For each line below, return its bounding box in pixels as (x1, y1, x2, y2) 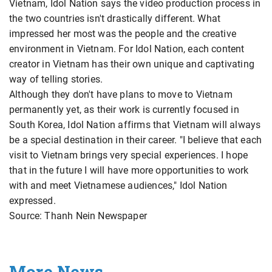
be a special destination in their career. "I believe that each (9, 134, 262, 146)
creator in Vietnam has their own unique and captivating (9, 58, 254, 70)
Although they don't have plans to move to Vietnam (9, 89, 233, 101)
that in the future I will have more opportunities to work (9, 165, 249, 177)
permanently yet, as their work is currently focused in (9, 104, 239, 116)
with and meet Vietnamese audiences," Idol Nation (9, 180, 228, 192)
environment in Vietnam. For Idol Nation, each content (9, 43, 245, 55)
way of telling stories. (9, 73, 103, 86)
